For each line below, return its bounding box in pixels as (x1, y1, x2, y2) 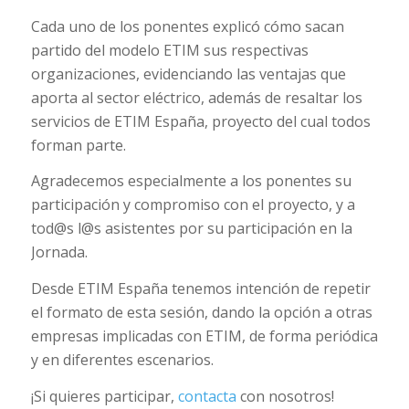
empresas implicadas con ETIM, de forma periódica (30, 325, 378, 346)
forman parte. (30, 134, 126, 155)
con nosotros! (236, 385, 334, 406)
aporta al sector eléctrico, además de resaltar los (30, 87, 362, 108)
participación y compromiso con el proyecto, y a (30, 194, 355, 215)
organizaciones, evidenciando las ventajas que (30, 63, 346, 84)
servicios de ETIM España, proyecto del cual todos (30, 110, 371, 131)
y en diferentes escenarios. (30, 349, 214, 370)
